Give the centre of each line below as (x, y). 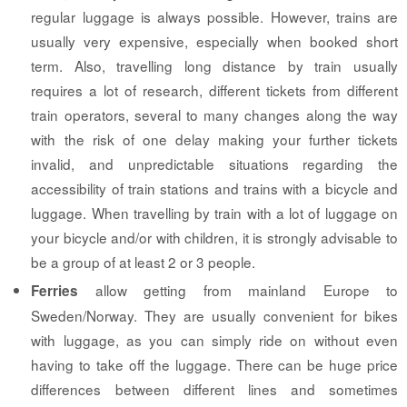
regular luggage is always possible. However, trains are (214, 17)
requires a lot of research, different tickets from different (214, 90)
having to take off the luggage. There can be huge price (214, 365)
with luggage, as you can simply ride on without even (214, 340)
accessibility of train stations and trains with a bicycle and (214, 189)
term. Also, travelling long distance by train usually (214, 66)
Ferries (55, 291)
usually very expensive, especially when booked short (214, 41)
